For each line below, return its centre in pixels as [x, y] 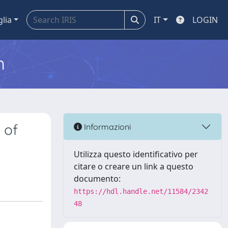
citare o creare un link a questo [134, 166]
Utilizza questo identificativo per [136, 154]
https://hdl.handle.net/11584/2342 [141, 191]
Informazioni [106, 126]
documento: [97, 179]
